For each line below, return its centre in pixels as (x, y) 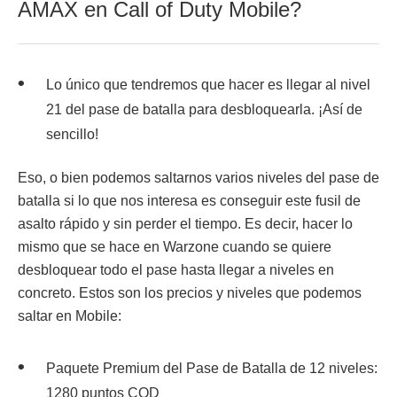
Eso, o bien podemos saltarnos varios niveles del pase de (198, 177)
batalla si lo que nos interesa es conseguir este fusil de (189, 200)
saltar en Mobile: (71, 315)
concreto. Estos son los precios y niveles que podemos (190, 292)
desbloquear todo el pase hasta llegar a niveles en (176, 269)
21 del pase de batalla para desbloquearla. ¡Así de (204, 109)
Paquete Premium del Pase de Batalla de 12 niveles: (212, 368)
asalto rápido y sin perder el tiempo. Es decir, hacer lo (185, 223)
